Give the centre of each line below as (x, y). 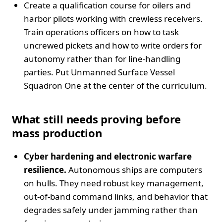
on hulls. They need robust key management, (114, 183)
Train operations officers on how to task (101, 32)
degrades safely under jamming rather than (111, 210)
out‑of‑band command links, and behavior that (116, 196)
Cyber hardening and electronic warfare (108, 156)
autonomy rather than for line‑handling (102, 58)
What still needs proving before (97, 119)
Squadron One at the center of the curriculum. (115, 85)
